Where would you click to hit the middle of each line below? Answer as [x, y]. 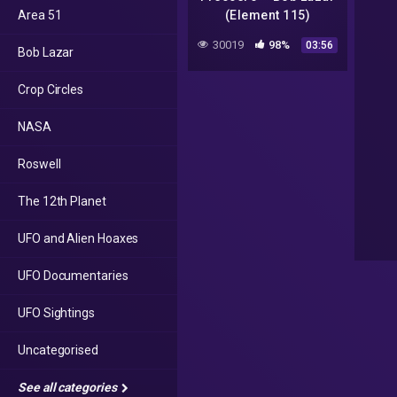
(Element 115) [268, 16]
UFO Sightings [56, 313]
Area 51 [40, 15]
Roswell [39, 164]
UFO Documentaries [73, 276]
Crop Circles [51, 90]
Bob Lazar [46, 52]
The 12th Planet [62, 201]
